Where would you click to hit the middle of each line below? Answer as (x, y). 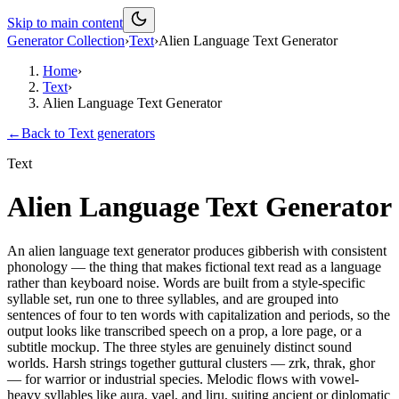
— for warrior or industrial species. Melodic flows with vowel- (183, 379)
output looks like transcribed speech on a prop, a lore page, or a (184, 330)
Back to (45, 133)
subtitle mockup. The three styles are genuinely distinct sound (179, 346)
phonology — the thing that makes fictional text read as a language (194, 266)
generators (124, 133)
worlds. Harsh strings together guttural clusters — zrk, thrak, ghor (191, 362)
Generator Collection (66, 41)
